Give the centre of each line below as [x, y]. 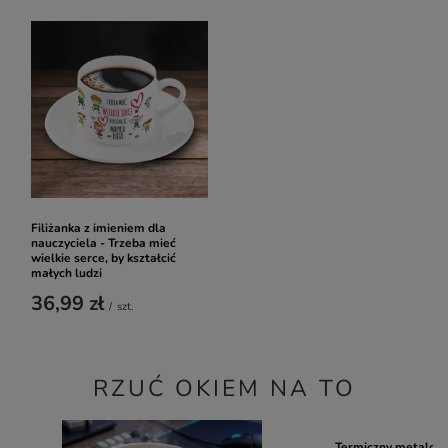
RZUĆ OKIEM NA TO [224, 388]
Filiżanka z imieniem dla [98, 228]
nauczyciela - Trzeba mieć [103, 243]
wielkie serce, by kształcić [103, 258]
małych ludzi [66, 273]
